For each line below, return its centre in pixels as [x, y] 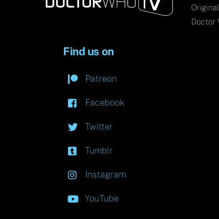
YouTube [101, 198]
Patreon [100, 79]
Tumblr [98, 151]
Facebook [104, 103]
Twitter [98, 127]
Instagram [105, 175]
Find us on [88, 52]
